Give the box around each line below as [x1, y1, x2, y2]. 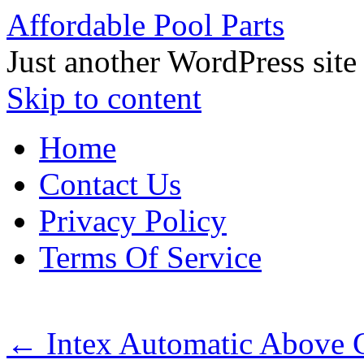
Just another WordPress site [6, 44, 357, 79]
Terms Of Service [39, 240, 262, 275]
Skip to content [6, 80, 201, 115]
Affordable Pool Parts [6, 7, 284, 42]
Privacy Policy [39, 203, 227, 238]
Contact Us [39, 167, 181, 201]
